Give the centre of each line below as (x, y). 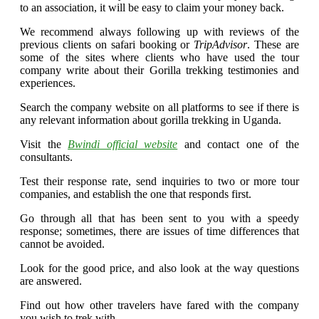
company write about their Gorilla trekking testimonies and (159, 70)
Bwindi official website (123, 144)
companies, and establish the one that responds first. (136, 194)
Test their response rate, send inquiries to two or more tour (159, 181)
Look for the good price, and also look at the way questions (159, 268)
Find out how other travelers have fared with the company (159, 305)
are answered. (51, 281)
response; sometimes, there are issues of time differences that (159, 231)
